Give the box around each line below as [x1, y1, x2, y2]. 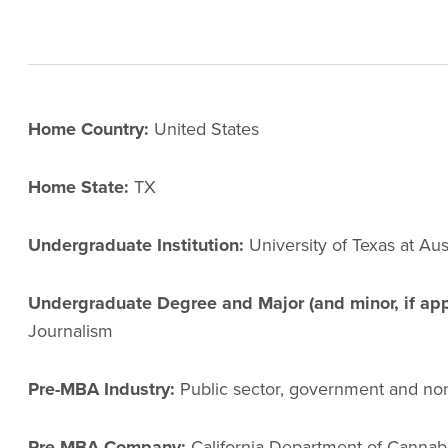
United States [149, 116, 259, 141]
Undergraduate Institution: [28, 232, 244, 258]
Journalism [28, 318, 113, 343]
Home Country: [28, 116, 149, 142]
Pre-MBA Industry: [28, 376, 175, 402]
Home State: [28, 174, 129, 200]
